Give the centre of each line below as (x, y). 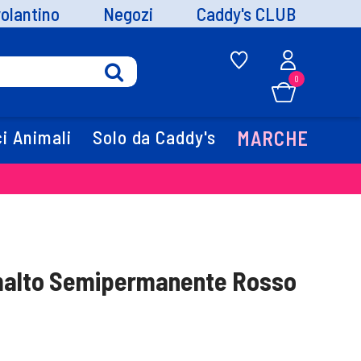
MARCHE (273, 139)
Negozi (129, 13)
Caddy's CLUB (247, 13)
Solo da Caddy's (154, 137)
